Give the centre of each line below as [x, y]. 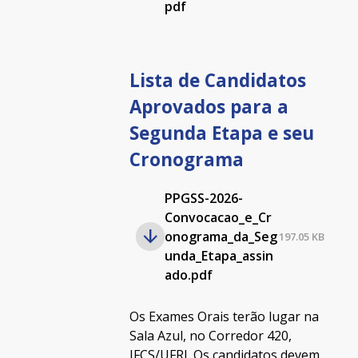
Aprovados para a [209, 107]
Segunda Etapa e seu [221, 133]
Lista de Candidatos [217, 80]
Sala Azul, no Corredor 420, [210, 336]
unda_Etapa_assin [219, 256]
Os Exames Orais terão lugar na [224, 316]
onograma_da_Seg [221, 237]
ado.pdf [188, 275]
